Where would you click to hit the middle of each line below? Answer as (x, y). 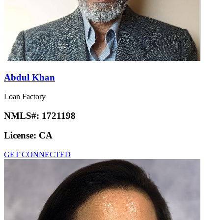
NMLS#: (23, 115)
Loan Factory (25, 96)
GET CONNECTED (37, 154)
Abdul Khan (29, 78)
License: (21, 136)
